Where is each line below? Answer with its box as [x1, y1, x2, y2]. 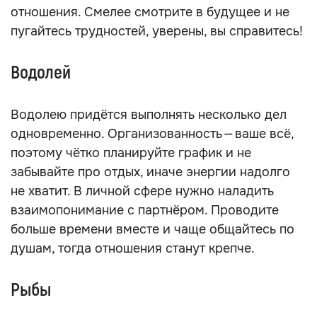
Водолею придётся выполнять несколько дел [11, 107, 287, 122]
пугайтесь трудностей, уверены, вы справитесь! [11, 23, 303, 39]
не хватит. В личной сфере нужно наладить [11, 183, 274, 199]
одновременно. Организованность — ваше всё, [11, 126, 294, 142]
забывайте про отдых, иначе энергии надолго [11, 164, 290, 180]
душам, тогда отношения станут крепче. [11, 241, 255, 256]
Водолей [11, 62, 71, 84]
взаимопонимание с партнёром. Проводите [11, 202, 279, 218]
